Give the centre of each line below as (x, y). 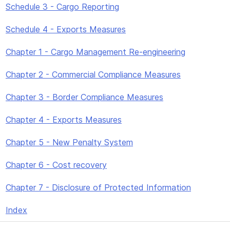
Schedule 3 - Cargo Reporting (62, 7)
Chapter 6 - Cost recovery (56, 165)
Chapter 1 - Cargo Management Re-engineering (95, 52)
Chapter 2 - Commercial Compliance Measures (93, 74)
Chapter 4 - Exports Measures (64, 120)
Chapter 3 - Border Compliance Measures (84, 97)
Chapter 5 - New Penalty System (69, 142)
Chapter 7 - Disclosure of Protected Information (98, 187)
